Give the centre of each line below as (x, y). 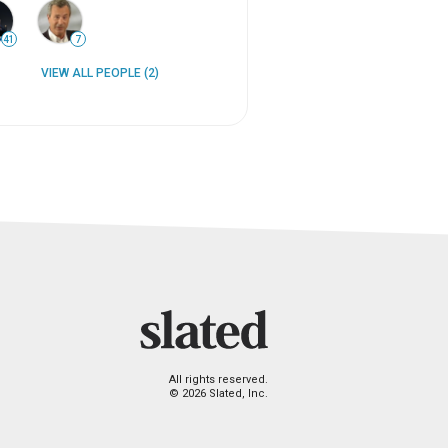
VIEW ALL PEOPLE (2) (100, 73)
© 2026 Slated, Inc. (218, 394)
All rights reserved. (218, 380)
